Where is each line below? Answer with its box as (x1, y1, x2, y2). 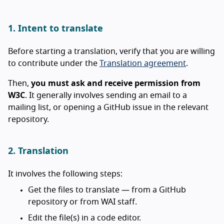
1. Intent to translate (8, 24, 103, 33)
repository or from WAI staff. (28, 197, 137, 206)
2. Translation (8, 146, 68, 156)
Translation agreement (99, 59, 186, 67)
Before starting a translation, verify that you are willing (8, 47, 215, 55)
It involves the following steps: (8, 169, 122, 178)
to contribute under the (8, 59, 99, 67)
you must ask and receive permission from (31, 79, 200, 87)
